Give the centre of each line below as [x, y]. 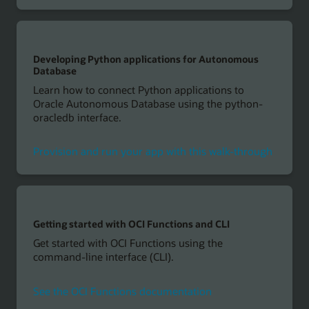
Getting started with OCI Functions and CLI [131, 224]
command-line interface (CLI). [103, 256]
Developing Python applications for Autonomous [146, 59]
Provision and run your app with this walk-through [152, 151]
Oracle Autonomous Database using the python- [148, 103]
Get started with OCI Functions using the [128, 242]
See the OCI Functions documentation [122, 291]
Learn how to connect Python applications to [138, 89]
